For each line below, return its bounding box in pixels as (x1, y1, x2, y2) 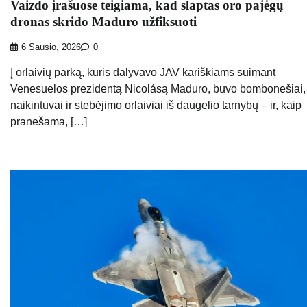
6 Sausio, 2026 (21, 42, 81, 52)
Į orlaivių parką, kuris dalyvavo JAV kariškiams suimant (10, 66, 275, 78)
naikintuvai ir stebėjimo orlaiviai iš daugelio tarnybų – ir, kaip (10, 99, 302, 111)
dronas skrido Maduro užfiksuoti (10, 14, 197, 29)
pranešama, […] (10, 115, 87, 127)
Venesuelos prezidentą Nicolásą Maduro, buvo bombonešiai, (10, 82, 306, 95)
